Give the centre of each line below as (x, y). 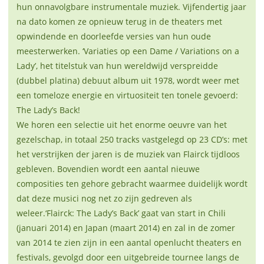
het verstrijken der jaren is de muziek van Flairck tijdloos (128, 154)
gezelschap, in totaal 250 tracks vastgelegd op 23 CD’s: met (132, 140)
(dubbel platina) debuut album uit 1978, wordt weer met (128, 81)
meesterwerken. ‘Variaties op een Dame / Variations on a (128, 51)
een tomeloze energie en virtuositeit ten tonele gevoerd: (127, 95)
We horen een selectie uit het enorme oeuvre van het (122, 125)
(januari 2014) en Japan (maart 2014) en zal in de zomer (126, 228)
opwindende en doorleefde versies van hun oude (114, 37)
